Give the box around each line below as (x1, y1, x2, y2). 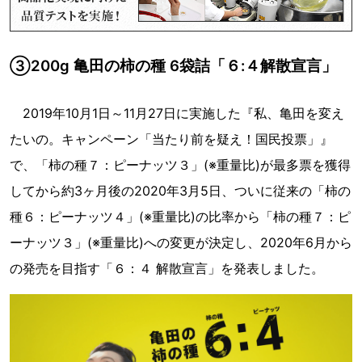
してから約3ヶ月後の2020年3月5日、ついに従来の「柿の (10, 182, 351, 199)
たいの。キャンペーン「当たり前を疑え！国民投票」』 (10, 130, 333, 147)
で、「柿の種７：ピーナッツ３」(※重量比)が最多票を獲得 (10, 156, 351, 173)
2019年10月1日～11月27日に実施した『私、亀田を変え (10, 104, 344, 121)
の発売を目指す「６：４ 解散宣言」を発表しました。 (10, 259, 324, 276)
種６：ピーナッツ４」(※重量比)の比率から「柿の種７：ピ (10, 208, 351, 225)
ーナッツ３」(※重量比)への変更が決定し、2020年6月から (10, 234, 352, 250)
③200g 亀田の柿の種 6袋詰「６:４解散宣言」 (10, 56, 337, 74)
